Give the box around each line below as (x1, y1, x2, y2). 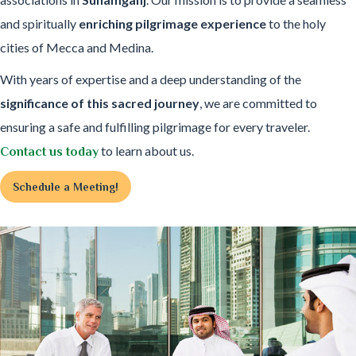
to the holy (266, 16, 326, 32)
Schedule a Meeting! (13, 180, 118, 194)
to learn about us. (99, 143, 194, 159)
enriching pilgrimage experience (79, 16, 266, 32)
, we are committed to (199, 95, 317, 111)
